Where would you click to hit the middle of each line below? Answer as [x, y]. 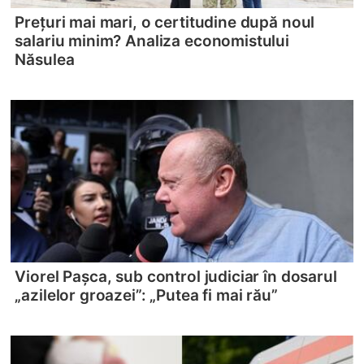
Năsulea [45, 59]
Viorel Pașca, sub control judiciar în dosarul [176, 276]
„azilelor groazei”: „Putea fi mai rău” [146, 295]
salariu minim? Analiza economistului [152, 41]
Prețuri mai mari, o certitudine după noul [165, 22]
